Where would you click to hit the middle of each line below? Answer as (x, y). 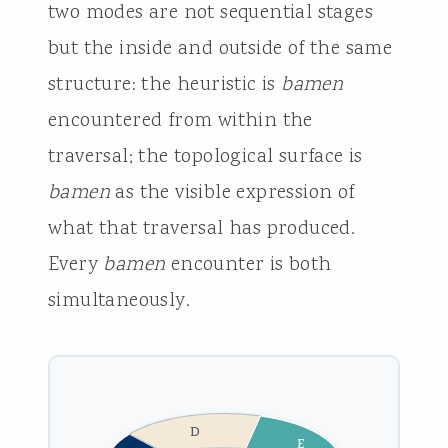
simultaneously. (118, 300)
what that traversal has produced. (201, 228)
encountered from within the (180, 120)
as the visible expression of (232, 192)
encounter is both (248, 264)
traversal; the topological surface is (205, 156)
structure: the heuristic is (164, 84)
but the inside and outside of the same (220, 48)
